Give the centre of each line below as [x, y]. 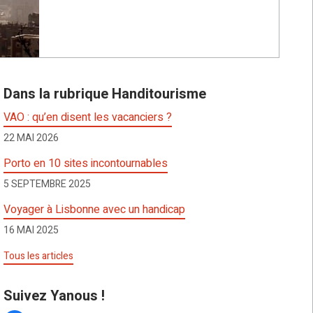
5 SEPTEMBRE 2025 [48, 184]
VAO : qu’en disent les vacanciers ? [88, 118]
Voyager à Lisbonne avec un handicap [95, 210]
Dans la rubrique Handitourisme [105, 94]
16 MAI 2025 [31, 231]
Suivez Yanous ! [54, 296]
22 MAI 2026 [31, 138]
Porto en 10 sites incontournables [86, 164]
